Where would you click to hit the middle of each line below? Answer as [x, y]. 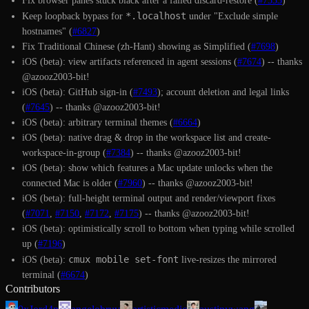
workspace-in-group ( [64, 152]
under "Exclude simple [232, 16]
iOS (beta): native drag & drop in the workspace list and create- [147, 137]
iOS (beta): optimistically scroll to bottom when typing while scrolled [158, 228]
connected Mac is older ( [70, 183]
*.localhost [156, 16]
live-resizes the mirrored [228, 259]
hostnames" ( [47, 31]
